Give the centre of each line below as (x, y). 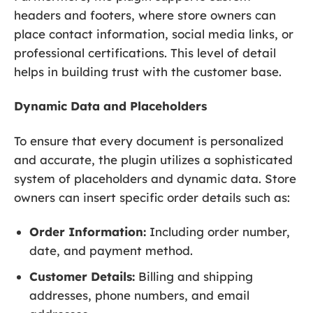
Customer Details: (82, 276)
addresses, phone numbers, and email (140, 295)
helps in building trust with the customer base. (148, 72)
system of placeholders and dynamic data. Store (155, 178)
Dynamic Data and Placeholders (110, 106)
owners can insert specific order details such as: (152, 197)
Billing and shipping (194, 276)
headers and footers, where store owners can (145, 15)
